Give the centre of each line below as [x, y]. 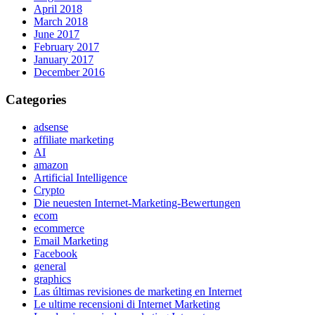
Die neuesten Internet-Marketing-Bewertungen [137, 202]
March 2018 [61, 22]
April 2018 [58, 9]
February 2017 [66, 47]
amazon [51, 165]
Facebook [56, 253]
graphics [52, 278]
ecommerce [59, 228]
